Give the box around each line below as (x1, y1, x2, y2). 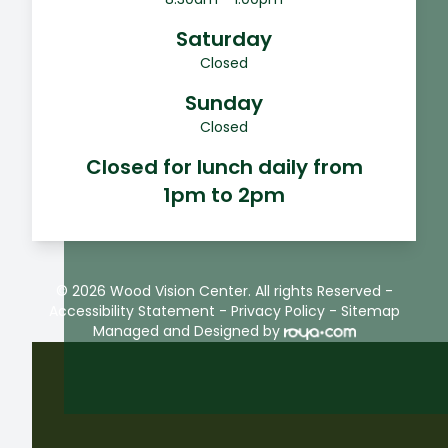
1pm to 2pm (163, 181, 285, 210)
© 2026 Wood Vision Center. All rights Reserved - (55, 281, 393, 302)
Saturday (176, 25, 272, 54)
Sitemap (340, 301, 400, 322)
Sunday (185, 89, 263, 118)
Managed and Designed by (92, 321, 280, 342)
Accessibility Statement (48, 301, 215, 322)
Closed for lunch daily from (85, 153, 363, 182)
